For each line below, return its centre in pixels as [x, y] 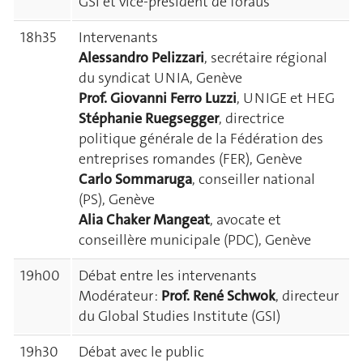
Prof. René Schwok [218, 296]
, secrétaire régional [266, 58]
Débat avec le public [141, 352]
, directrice [252, 118]
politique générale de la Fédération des [201, 139]
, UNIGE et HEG [286, 98]
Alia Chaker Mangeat [144, 220]
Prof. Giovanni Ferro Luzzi [158, 98]
